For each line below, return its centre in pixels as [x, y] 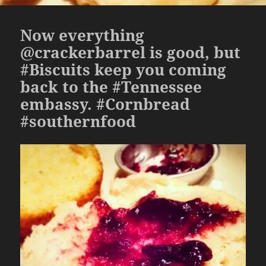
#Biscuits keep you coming [123, 69]
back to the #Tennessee [111, 86]
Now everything [83, 35]
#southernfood [78, 121]
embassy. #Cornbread [105, 104]
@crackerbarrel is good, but [131, 52]
